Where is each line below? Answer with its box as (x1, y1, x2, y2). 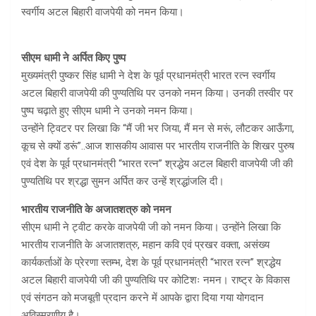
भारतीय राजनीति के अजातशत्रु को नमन (21, 203, 171, 217)
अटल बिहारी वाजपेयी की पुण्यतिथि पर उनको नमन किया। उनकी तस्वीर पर (21, 87, 293, 100)
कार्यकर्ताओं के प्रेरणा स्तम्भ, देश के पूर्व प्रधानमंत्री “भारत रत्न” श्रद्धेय (21, 256, 281, 269)
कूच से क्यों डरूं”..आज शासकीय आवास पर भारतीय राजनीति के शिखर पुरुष (21, 140, 294, 153)
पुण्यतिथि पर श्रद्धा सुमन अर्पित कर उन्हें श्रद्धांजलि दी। (21, 175, 224, 188)
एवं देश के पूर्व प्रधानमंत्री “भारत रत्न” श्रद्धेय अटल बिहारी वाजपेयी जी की (21, 157, 293, 171)
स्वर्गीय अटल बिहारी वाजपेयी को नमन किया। (21, 6, 184, 19)
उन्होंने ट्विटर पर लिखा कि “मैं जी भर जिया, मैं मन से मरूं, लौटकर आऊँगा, (21, 122, 294, 135)
